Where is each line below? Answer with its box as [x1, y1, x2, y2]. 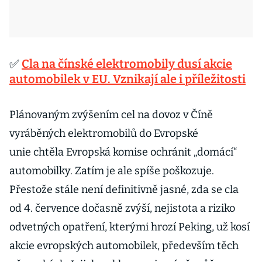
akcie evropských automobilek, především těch [9, 239, 239, 252]
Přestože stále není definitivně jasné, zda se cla [9, 183, 239, 196]
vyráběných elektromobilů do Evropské [9, 127, 198, 140]
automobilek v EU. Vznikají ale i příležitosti [9, 72, 246, 86]
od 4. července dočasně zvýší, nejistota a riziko [9, 202, 235, 215]
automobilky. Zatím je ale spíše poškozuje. [9, 164, 214, 177]
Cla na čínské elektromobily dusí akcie [22, 57, 232, 71]
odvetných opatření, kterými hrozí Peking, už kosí [9, 220, 250, 233]
